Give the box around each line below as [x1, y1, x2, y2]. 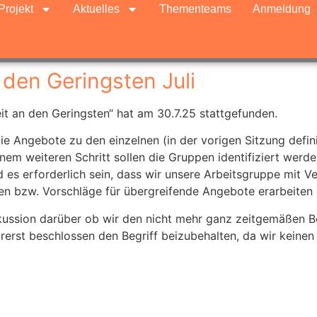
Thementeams [158, 3, 231, 15]
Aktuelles [72, 3, 120, 15]
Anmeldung [252, 3, 311, 15]
